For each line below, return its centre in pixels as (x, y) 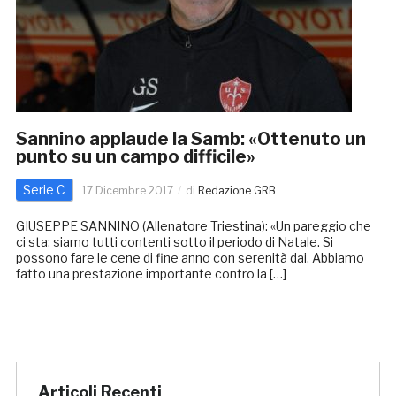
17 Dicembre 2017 (127, 191)
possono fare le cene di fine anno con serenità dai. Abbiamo (190, 258)
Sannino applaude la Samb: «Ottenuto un (190, 139)
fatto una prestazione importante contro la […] (151, 274)
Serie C (44, 190)
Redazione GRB (236, 191)
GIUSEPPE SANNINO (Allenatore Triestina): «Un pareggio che (193, 226)
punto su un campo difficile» (135, 157)
